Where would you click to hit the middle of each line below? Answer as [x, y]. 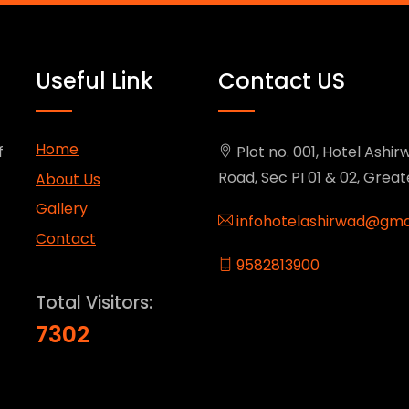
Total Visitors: [94, 302]
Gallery [62, 209]
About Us [68, 179]
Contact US [282, 81]
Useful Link [94, 81]
